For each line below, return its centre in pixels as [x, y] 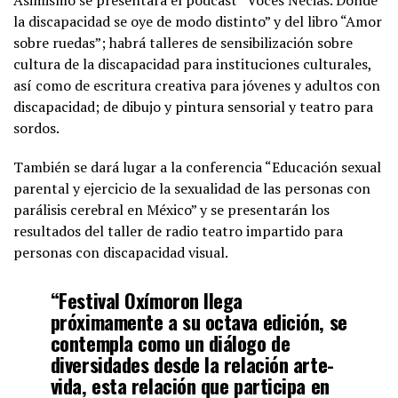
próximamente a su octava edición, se [199, 321]
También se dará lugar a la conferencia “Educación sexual [197, 167]
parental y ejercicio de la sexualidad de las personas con [192, 188]
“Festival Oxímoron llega [147, 299]
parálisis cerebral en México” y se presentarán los [171, 209]
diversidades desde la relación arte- [192, 363]
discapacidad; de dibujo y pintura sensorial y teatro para [193, 106]
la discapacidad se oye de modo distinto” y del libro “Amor [198, 21]
